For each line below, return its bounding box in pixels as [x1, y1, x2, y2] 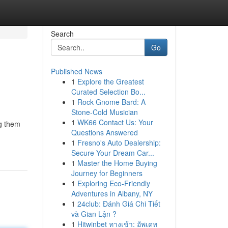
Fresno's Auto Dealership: [77, 137, 161, 148]
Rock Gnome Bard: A [77, 97, 146, 107]
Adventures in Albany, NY [71, 188, 153, 198]
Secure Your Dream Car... [71, 148, 154, 158]
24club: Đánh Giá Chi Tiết [77, 198, 160, 209]
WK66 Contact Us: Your [77, 117, 153, 127]
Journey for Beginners [71, 168, 142, 178]
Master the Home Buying [77, 158, 157, 168]
